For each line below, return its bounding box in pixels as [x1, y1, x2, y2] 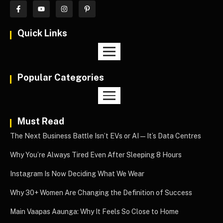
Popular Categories [17, 72, 104, 83]
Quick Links [17, 27, 67, 38]
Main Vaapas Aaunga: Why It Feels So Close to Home [10, 208, 179, 216]
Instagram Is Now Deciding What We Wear [10, 170, 144, 178]
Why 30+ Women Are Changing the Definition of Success [10, 189, 192, 197]
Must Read [17, 116, 64, 127]
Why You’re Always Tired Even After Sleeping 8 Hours [10, 151, 182, 159]
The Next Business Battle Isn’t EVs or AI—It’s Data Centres [10, 132, 201, 140]
